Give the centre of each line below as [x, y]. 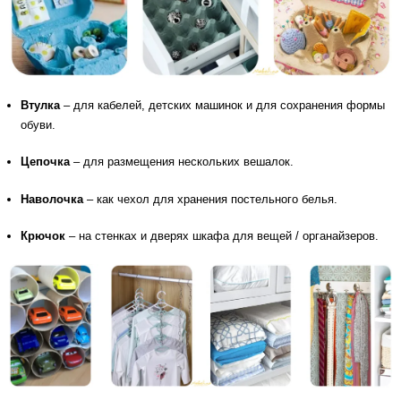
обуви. [38, 124]
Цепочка [47, 162]
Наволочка [52, 199]
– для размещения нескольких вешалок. [183, 162]
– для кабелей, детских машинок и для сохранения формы [222, 105]
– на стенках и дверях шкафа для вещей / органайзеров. [224, 236]
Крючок [45, 236]
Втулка [40, 105]
